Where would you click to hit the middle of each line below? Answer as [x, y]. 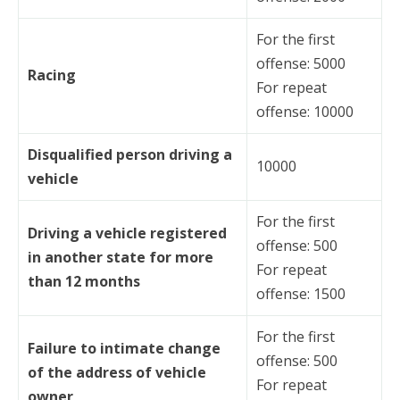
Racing [52, 75]
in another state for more [121, 257]
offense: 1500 [301, 293]
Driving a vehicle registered [127, 233]
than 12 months [84, 281]
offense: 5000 [301, 63]
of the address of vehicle [117, 372]
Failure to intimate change [124, 348]
